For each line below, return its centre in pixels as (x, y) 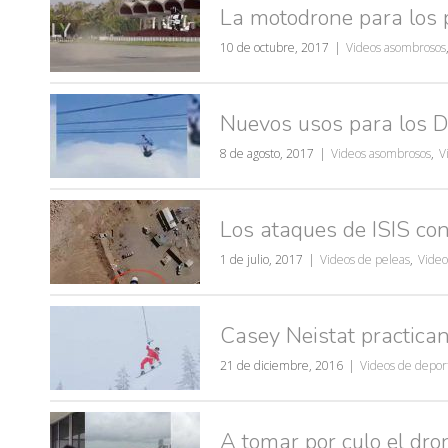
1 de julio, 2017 (261, 259)
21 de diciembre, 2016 (281, 365)
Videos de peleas (365, 259)
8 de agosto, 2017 (267, 153)
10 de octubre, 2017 (274, 47)
